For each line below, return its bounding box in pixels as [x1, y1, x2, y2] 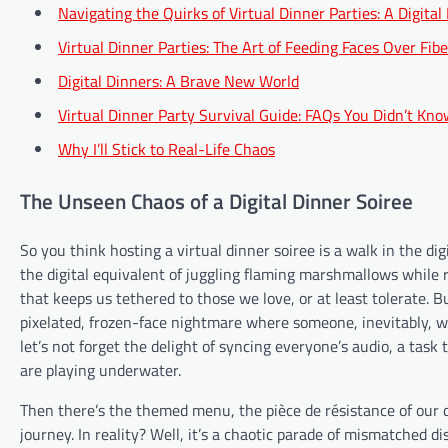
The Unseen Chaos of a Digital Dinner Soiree [20, 185, 413, 218]
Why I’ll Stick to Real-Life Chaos [58, 136, 275, 161]
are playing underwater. [20, 358, 181, 383]
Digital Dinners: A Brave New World [58, 68, 299, 93]
